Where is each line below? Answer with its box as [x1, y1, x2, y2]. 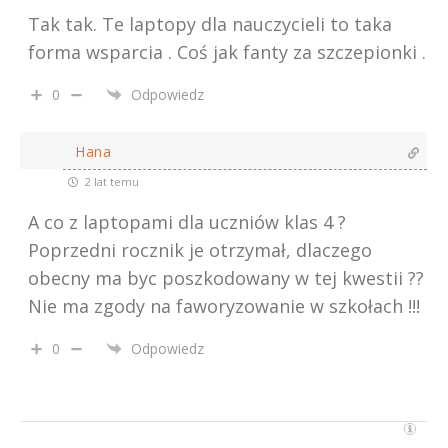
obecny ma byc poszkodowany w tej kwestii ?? [28, 265, 424, 290]
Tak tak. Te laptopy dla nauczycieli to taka [28, 11, 392, 36]
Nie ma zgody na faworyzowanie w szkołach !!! [28, 293, 420, 318]
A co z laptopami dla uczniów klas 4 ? [28, 209, 346, 234]
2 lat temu [82, 173, 139, 189]
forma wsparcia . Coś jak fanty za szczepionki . [28, 39, 426, 64]
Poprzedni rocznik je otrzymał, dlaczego [28, 237, 372, 262]
